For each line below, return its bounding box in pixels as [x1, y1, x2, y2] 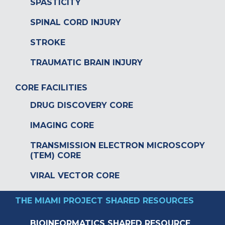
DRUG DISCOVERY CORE [30, 100, 133, 110]
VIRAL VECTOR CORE [30, 171, 120, 181]
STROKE [30, 38, 65, 48]
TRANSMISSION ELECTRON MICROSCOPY [30, 141, 205, 151]
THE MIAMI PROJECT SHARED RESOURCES [15, 196, 194, 206]
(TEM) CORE [30, 151, 81, 161]
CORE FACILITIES [15, 83, 87, 93]
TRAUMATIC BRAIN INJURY [30, 58, 143, 68]
